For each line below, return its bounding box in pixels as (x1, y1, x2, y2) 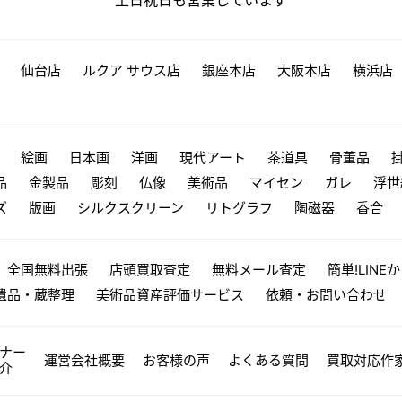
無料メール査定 (212, 260, 306, 278)
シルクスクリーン (77, 198, 184, 216)
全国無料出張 (7, 260, 88, 278)
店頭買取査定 (109, 260, 190, 278)
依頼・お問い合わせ (266, 285, 387, 303)
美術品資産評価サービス (96, 285, 244, 303)
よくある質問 (228, 351, 309, 369)
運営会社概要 (44, 351, 125, 369)
